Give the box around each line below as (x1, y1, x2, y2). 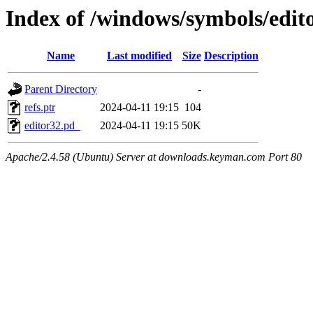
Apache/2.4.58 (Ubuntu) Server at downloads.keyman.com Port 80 (6, 151, 302, 163)
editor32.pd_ (24, 119, 80, 132)
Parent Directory (24, 83, 97, 96)
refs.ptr (24, 101, 55, 114)
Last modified (107, 50, 172, 62)
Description (204, 50, 259, 62)
